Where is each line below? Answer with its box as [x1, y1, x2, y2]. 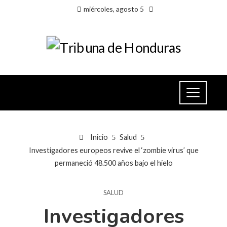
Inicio [88, 132, 108, 141]
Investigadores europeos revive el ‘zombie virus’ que [28, 145, 199, 155]
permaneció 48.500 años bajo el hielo [54, 158, 173, 167]
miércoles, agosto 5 [83, 5, 144, 13]
